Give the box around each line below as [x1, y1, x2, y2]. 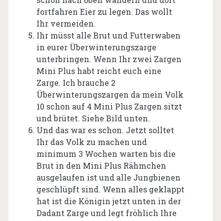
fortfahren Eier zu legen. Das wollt [36, 6, 172, 17]
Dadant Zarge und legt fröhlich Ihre [36, 207, 177, 218]
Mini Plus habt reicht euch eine [36, 65, 161, 76]
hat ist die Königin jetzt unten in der [36, 195, 181, 206]
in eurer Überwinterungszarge [36, 41, 156, 52]
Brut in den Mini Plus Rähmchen [36, 160, 166, 171]
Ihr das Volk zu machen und [36, 136, 147, 147]
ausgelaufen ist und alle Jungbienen [36, 172, 181, 183]
